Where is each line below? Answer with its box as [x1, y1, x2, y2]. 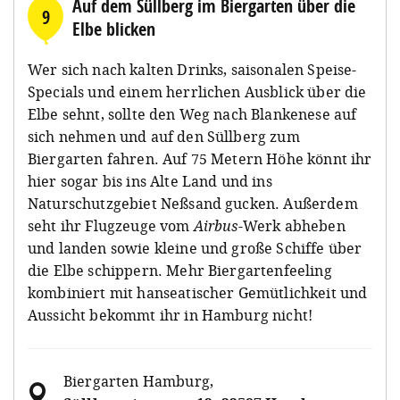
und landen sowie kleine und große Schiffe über [28, 237, 362, 258]
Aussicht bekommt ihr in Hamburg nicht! [28, 304, 313, 325]
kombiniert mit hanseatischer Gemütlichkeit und [28, 282, 368, 303]
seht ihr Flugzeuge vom [28, 215, 194, 236]
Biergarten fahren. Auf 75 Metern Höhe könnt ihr [28, 148, 372, 169]
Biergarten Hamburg [63, 371, 210, 391]
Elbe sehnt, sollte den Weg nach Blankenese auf [28, 104, 357, 124]
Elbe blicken [72, 16, 155, 41]
